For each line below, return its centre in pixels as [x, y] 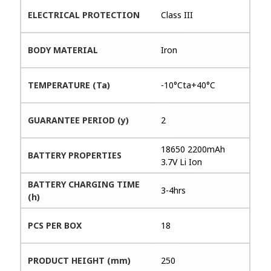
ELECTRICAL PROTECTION [84, 15]
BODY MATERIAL [63, 50]
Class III [177, 15]
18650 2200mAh [193, 149]
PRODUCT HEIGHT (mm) [80, 260]
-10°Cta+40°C [188, 85]
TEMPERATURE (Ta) [69, 85]
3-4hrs [174, 190]
